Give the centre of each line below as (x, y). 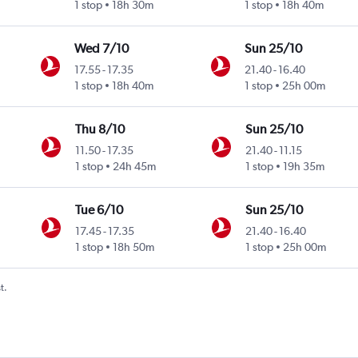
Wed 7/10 (102, 48)
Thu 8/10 (100, 129)
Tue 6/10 (99, 209)
